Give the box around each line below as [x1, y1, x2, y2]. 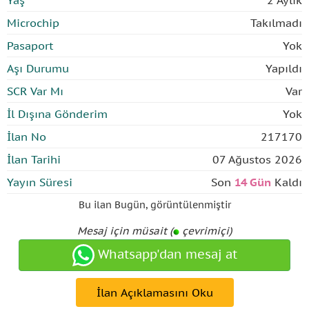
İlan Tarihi [7, 152, 61, 166]
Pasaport [7, 39, 53, 52]
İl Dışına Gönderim [7, 107, 108, 121]
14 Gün [235, 175, 271, 189]
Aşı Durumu [7, 61, 69, 75]
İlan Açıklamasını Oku [96, 286, 213, 299]
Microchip [7, 16, 59, 30]
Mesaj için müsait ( [77, 224, 173, 237]
